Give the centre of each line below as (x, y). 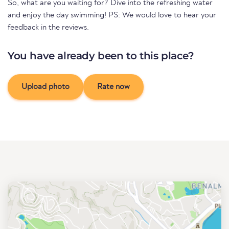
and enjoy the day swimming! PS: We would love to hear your (112, 16)
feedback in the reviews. (48, 28)
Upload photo (45, 87)
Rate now (113, 87)
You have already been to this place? (101, 56)
